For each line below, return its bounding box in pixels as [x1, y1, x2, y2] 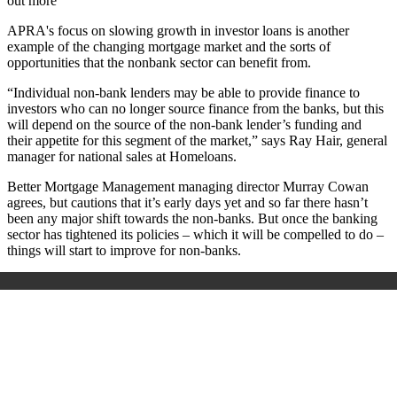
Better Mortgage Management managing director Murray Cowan [7, 179, 369, 195]
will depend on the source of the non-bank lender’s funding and [7, 117, 362, 133]
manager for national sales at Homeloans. [7, 149, 237, 165]
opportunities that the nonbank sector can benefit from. [7, 55, 311, 71]
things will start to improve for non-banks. [7, 243, 241, 259]
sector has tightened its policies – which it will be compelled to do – [7, 227, 384, 243]
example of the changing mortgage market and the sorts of [7, 39, 331, 55]
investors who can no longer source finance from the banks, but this [7, 101, 384, 117]
